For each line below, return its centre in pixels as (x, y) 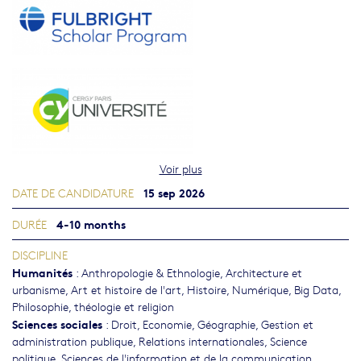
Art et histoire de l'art (126, 290)
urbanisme (39, 290)
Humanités (42, 272)
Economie (167, 324)
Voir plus (180, 169)
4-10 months (91, 224)
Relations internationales (201, 341)
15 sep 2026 (174, 193)
